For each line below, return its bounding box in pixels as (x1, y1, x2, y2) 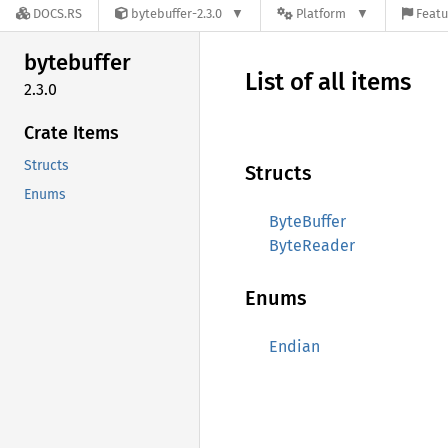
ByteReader (269, 236, 355, 255)
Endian (269, 337, 320, 356)
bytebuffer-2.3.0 (131, 6, 222, 22)
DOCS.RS (33, 6, 82, 22)
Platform (296, 6, 347, 22)
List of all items (245, 68, 411, 96)
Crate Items (24, 121, 119, 144)
